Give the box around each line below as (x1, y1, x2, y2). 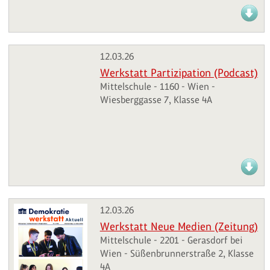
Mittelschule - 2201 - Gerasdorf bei (99, 234, 243, 246)
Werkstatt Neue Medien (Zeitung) (99, 221, 258, 233)
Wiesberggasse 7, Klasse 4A (99, 93, 212, 105)
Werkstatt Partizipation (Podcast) (99, 66, 258, 79)
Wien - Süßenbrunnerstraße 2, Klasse (99, 248, 254, 260)
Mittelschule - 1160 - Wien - (99, 80, 215, 92)
